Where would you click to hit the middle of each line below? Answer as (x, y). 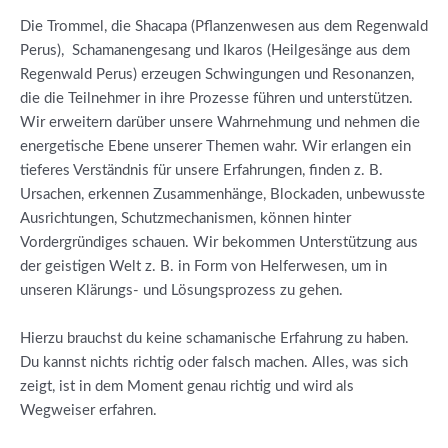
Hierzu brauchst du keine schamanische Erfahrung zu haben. (214, 338)
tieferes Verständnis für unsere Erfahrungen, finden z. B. (201, 171)
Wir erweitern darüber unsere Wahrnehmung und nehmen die (220, 123)
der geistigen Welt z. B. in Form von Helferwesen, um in (203, 267)
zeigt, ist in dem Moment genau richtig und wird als (187, 386)
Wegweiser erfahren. (88, 410)
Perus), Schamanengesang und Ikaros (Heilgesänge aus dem (215, 51)
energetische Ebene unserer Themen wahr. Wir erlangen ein (215, 147)
